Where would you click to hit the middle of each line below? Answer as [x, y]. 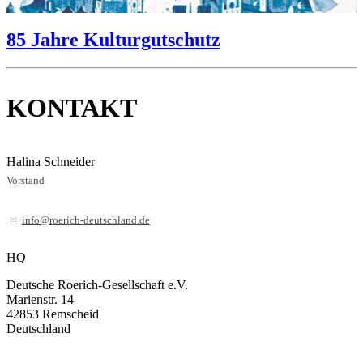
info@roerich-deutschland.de [86, 220]
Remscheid [70, 314]
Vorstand [26, 181]
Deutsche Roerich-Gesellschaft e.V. [97, 285]
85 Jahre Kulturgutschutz [113, 40]
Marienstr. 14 [40, 300]
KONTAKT [72, 108]
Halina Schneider [51, 162]
